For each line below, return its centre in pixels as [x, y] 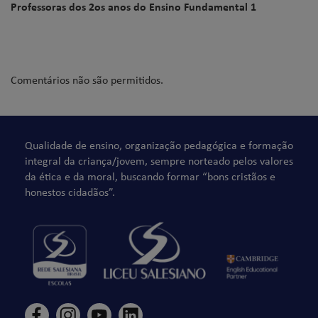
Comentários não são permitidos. [87, 80]
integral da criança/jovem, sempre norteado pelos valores [159, 161]
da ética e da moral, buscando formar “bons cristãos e [150, 176]
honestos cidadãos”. [70, 192]
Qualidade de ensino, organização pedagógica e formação [159, 145]
